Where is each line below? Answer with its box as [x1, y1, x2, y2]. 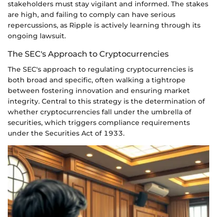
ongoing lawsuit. [8, 31, 66, 40]
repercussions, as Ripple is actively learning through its [8, 20, 201, 30]
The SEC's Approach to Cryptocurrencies [8, 48, 169, 59]
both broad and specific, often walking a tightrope [8, 75, 186, 84]
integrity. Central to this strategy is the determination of [8, 96, 205, 106]
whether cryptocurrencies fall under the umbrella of [8, 107, 191, 116]
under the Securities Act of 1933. [8, 128, 124, 138]
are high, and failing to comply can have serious [8, 10, 175, 19]
